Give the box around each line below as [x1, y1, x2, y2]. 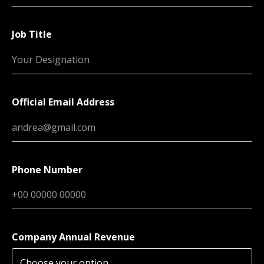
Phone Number [12, 163, 82, 176]
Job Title [12, 28, 52, 41]
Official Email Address [12, 95, 114, 108]
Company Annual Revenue [12, 230, 135, 244]
